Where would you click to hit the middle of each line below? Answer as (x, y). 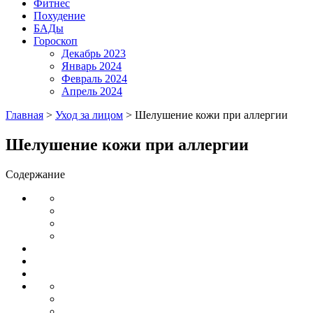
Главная (24, 115)
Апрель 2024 (92, 91)
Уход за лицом (89, 115)
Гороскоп (56, 41)
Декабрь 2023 (94, 53)
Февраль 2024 (94, 79)
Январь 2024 (92, 66)
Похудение (59, 16)
